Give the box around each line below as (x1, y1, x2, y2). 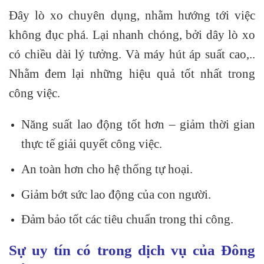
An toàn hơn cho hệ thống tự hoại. (21, 162, 193, 176)
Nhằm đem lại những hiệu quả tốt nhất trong (9, 66, 255, 80)
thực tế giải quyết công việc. (21, 137, 162, 151)
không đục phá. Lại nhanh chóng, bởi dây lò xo (9, 27, 255, 41)
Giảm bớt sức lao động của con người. (21, 187, 211, 201)
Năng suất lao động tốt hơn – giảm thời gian (21, 117, 255, 131)
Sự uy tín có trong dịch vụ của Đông (9, 242, 255, 258)
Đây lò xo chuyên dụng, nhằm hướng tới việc (9, 8, 255, 22)
